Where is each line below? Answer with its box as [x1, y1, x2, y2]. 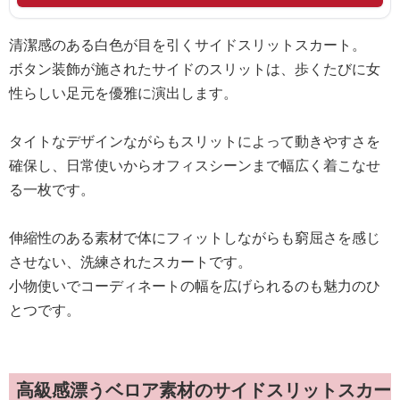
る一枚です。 [9, 179, 95, 199]
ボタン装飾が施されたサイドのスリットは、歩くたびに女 [9, 59, 380, 79]
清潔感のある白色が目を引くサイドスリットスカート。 [9, 35, 366, 54]
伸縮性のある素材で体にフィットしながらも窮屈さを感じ [9, 228, 380, 247]
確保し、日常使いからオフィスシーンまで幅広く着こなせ [9, 155, 380, 175]
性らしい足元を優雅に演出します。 [9, 83, 237, 103]
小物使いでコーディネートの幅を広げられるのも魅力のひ [9, 276, 380, 296]
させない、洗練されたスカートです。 [9, 252, 252, 271]
